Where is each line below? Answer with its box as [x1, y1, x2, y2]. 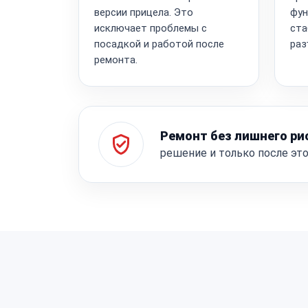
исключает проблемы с [94, 21, 207, 34]
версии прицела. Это [94, 5, 193, 19]
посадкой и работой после [94, 37, 224, 50]
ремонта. [94, 53, 137, 66]
